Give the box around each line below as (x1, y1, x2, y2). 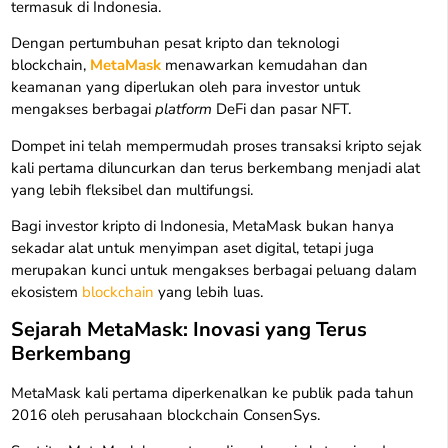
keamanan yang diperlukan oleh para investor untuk (11, 77, 362, 98)
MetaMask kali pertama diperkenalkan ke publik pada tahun (11, 382, 415, 403)
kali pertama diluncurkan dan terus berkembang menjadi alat (11, 157, 421, 178)
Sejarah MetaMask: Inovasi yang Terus (11, 315, 368, 343)
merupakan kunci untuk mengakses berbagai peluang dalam (11, 260, 418, 281)
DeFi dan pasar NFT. (212, 99, 352, 120)
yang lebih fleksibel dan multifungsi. (11, 179, 254, 200)
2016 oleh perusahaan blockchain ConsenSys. (11, 404, 321, 425)
